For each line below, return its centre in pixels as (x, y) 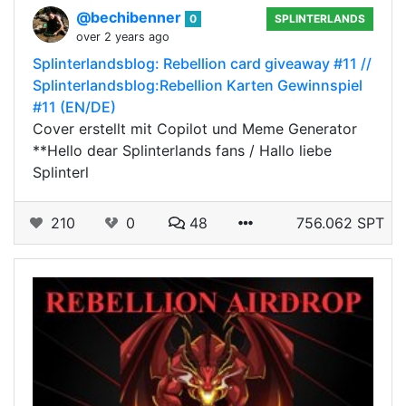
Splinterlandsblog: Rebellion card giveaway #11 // (202, 63)
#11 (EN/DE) (74, 107)
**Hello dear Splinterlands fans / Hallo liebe (182, 150)
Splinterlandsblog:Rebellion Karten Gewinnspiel (198, 85)
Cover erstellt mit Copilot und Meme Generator (195, 129)
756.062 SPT (340, 223)
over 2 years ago (123, 37)
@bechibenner (130, 17)
